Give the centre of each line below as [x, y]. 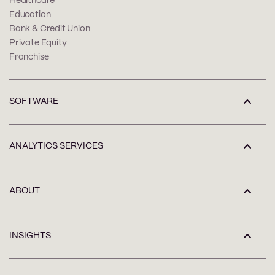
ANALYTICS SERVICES [56, 146]
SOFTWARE [34, 102]
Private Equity [38, 43]
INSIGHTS [30, 236]
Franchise [29, 57]
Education [30, 14]
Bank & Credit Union [50, 29]
